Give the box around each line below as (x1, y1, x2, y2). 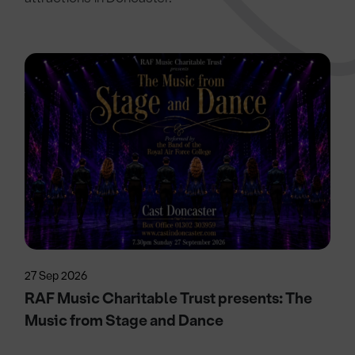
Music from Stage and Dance (25, 310, 224, 330)
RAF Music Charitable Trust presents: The (25, 288, 313, 308)
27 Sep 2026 (25, 268, 88, 284)
